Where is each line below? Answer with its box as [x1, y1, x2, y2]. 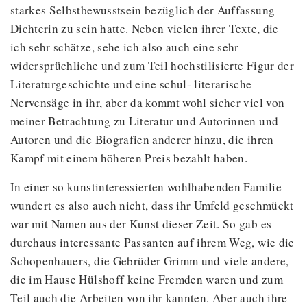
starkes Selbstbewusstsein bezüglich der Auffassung [10, 2, 275, 19]
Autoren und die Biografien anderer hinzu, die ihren [10, 132, 274, 148]
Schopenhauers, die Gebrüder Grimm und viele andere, [10, 253, 289, 269]
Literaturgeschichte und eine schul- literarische [10, 76, 252, 93]
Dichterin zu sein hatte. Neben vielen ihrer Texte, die [10, 21, 279, 37]
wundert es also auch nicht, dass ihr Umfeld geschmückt [10, 197, 294, 214]
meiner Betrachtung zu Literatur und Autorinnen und [10, 113, 279, 130]
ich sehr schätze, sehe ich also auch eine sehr [10, 39, 239, 56]
